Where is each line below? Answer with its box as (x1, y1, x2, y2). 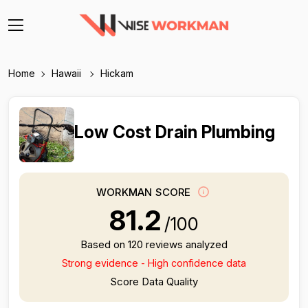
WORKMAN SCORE (96, 186, 194, 199)
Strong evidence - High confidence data (62, 257, 246, 269)
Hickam (100, 67, 133, 79)
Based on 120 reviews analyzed (80, 238, 228, 251)
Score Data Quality (110, 275, 198, 288)
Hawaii (52, 67, 84, 79)
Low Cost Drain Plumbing (74, 122, 275, 142)
